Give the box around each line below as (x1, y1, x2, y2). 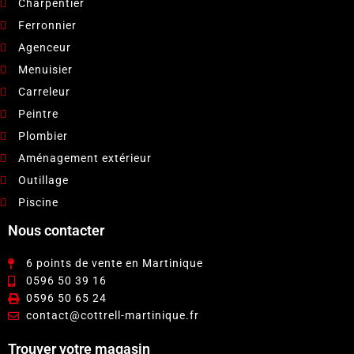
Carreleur (17, 85, 70, 98)
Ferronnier (17, 19, 77, 32)
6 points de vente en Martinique (25, 257, 203, 269)
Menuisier (17, 63, 73, 76)
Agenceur (17, 41, 71, 54)
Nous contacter (8, 222, 104, 239)
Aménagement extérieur (17, 152, 152, 164)
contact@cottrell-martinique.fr (25, 309, 199, 322)
